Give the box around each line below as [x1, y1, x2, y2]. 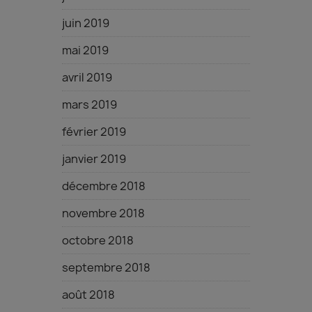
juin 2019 [62, 15, 109, 31]
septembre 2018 [62, 259, 150, 275]
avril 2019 [62, 69, 112, 85]
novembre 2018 [62, 205, 145, 221]
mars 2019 [62, 96, 117, 112]
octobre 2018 [62, 232, 134, 248]
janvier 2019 [62, 150, 126, 166]
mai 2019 [62, 42, 109, 58]
